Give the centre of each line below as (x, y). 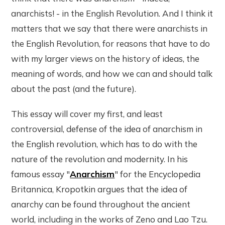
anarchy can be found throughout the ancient (101, 204)
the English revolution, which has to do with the (104, 144)
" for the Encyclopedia (158, 174)
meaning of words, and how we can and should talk (112, 74)
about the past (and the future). (74, 89)
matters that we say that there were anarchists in (109, 29)
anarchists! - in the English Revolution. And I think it (112, 14)
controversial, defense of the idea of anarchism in (107, 129)
